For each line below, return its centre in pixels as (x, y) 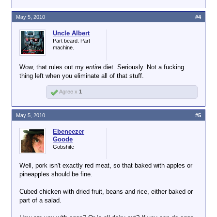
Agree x (69, 92)
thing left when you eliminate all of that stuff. (82, 76)
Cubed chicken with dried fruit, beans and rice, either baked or (106, 192)
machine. (63, 47)
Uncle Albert (71, 33)
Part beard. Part (71, 41)
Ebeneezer (69, 132)
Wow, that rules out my (53, 67)
